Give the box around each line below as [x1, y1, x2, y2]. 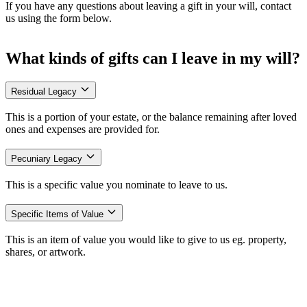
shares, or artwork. [5, 246, 86, 258]
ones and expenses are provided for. [5, 123, 160, 136]
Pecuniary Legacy [11, 153, 85, 164]
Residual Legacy [11, 86, 79, 97]
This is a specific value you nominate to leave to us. [5, 178, 228, 191]
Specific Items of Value [11, 208, 106, 219]
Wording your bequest [5, 286, 104, 299]
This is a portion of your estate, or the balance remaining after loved [5, 111, 297, 123]
